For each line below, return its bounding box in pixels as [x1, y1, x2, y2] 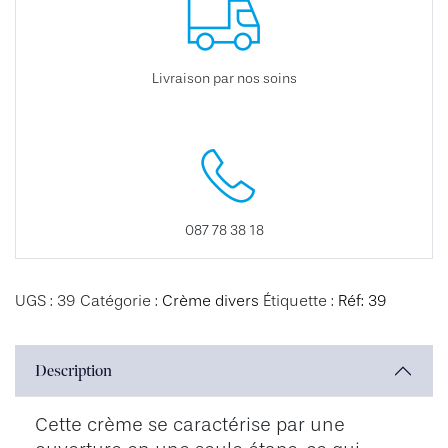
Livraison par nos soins [151, 69, 297, 86]
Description [35, 361, 112, 381]
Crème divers [162, 292, 259, 311]
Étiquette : [263, 292, 338, 311]
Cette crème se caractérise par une [35, 414, 345, 437]
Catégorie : [80, 292, 162, 311]
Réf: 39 [338, 292, 387, 311]
